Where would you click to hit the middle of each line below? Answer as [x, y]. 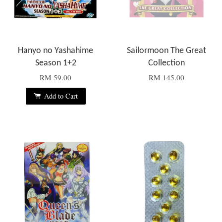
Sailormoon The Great [166, 51]
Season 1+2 [55, 63]
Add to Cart [60, 96]
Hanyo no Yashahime [55, 51]
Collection [166, 63]
